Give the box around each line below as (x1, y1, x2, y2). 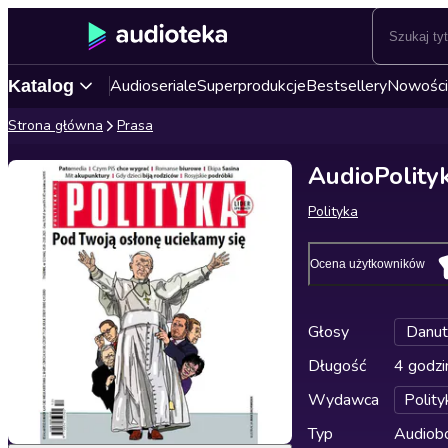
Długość (308, 355, 366, 377)
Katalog (8, 75, 74, 96)
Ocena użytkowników (310, 257, 425, 271)
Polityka (308, 202, 358, 221)
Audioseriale (110, 75, 197, 97)
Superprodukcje (197, 75, 306, 97)
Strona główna (8, 116, 103, 135)
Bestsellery (306, 75, 387, 97)
